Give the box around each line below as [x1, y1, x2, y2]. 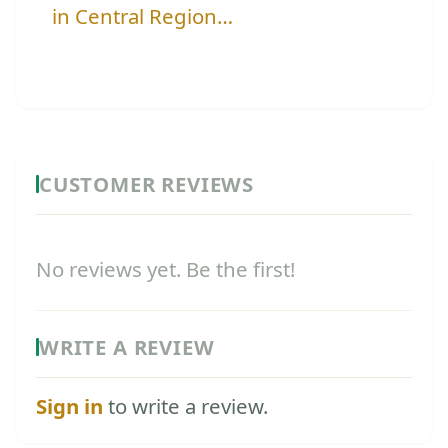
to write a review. [103, 391, 268, 420]
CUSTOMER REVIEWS [39, 169, 255, 198]
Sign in [36, 391, 103, 420]
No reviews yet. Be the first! [36, 254, 295, 283]
